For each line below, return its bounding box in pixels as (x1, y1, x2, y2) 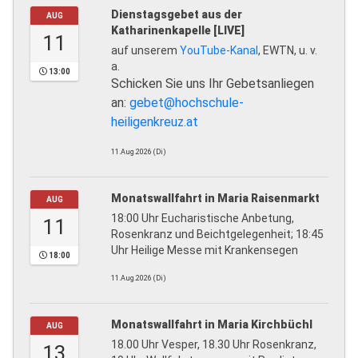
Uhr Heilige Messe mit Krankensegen (111, 244, 303, 257)
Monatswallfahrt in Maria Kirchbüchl (111, 318, 312, 332)
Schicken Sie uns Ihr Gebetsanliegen (111, 76, 314, 92)
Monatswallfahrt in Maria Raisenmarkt (111, 192, 320, 205)
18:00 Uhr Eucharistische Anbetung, (111, 212, 294, 225)
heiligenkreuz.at (111, 114, 198, 130)
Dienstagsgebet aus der (111, 8, 242, 22)
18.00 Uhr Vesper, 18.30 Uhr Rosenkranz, (111, 338, 316, 352)
